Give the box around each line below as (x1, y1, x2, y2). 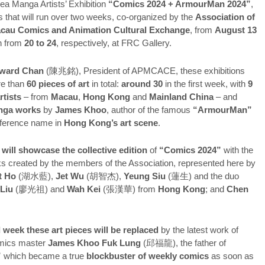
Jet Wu (56, 171, 85, 182)
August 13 (215, 25, 257, 35)
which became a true (1, 250, 87, 261)
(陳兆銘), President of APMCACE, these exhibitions (44, 65, 245, 76)
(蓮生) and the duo (166, 171, 240, 182)
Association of (195, 12, 256, 22)
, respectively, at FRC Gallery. (56, 38, 172, 49)
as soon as (209, 250, 254, 261)
